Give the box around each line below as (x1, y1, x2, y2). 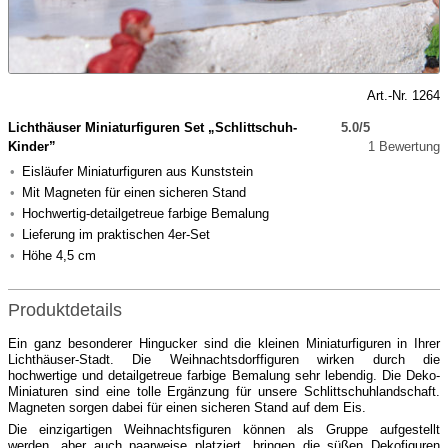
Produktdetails (8, 300, 122, 320)
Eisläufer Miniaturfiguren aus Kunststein (22, 164, 253, 179)
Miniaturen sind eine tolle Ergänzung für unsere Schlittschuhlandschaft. (8, 384, 440, 399)
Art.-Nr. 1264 (367, 88, 440, 103)
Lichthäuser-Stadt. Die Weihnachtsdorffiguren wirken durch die (8, 352, 440, 367)
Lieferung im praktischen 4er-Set (22, 227, 210, 242)
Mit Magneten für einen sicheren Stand (22, 185, 246, 200)
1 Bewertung (368, 139, 440, 154)
